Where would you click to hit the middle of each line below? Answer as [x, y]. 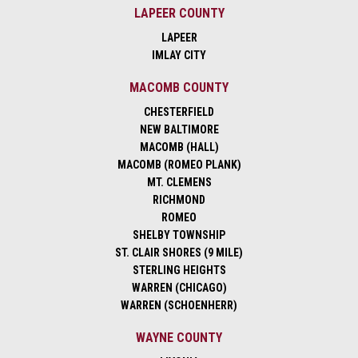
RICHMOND [179, 200]
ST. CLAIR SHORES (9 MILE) [179, 253]
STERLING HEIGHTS [179, 270]
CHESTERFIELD [179, 112]
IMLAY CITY [179, 56]
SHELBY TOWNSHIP [179, 235]
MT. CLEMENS [179, 183]
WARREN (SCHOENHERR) [179, 306]
